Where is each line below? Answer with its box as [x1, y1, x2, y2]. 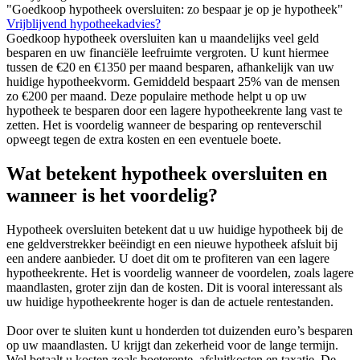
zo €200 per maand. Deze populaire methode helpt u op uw [6, 89, 307, 104]
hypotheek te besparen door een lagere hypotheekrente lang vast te [6, 104, 342, 118]
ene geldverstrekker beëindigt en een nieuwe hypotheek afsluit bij [6, 236, 337, 251]
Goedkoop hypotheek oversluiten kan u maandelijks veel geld [6, 31, 319, 46]
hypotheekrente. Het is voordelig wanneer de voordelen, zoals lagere [6, 265, 354, 280]
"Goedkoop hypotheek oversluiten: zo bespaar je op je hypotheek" [6, 2, 343, 17]
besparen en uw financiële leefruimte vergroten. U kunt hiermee [6, 46, 329, 60]
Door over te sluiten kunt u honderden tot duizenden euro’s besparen [6, 323, 353, 337]
